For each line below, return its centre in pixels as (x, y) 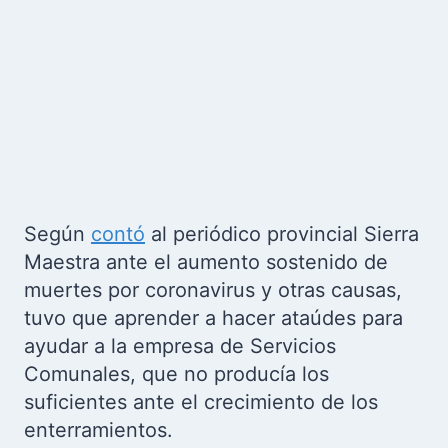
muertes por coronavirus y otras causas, (213, 290)
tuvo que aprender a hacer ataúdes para (213, 318)
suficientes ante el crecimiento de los (201, 402)
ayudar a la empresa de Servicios (180, 346)
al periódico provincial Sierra (282, 234)
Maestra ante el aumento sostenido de (206, 262)
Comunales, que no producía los (176, 374)
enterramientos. (98, 430)
